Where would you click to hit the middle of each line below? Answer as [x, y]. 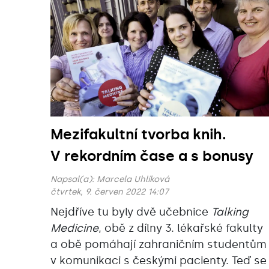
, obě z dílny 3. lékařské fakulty [181, 228]
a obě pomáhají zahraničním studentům [159, 245]
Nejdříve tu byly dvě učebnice [131, 212]
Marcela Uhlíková [133, 180]
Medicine [74, 228]
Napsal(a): [74, 180]
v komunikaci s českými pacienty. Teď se [159, 261]
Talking [230, 212]
